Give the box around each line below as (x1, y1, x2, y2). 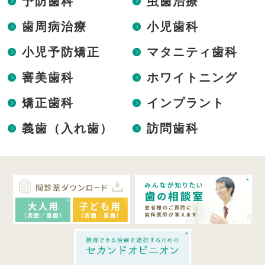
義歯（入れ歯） (22, 119, 114, 136)
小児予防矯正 (22, 43, 101, 60)
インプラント (146, 93, 225, 111)
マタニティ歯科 (146, 43, 238, 60)
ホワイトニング (146, 68, 238, 85)
